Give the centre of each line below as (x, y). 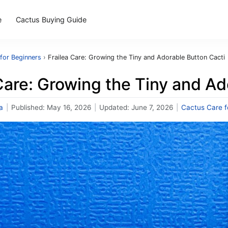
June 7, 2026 (152, 107)
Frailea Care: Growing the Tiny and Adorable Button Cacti (136, 57)
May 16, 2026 (69, 107)
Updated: (115, 107)
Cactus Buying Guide (51, 19)
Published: (29, 107)
